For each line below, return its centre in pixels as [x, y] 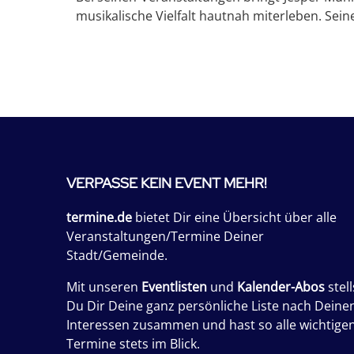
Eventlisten [174, 287]
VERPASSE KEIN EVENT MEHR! [167, 183]
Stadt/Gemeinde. [117, 255]
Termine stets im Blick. [133, 344]
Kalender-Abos [281, 287]
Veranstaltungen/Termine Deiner [165, 236]
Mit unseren [104, 287]
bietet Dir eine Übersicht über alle [234, 217]
